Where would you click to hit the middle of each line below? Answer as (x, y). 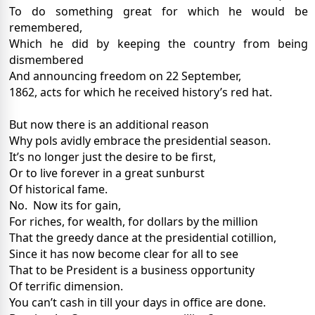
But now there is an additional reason (109, 125)
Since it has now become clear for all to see (124, 254)
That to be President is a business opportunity (132, 270)
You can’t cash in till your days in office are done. (137, 303)
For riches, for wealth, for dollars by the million (134, 222)
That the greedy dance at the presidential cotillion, (143, 238)
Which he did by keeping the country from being (159, 44)
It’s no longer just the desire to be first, (112, 157)
